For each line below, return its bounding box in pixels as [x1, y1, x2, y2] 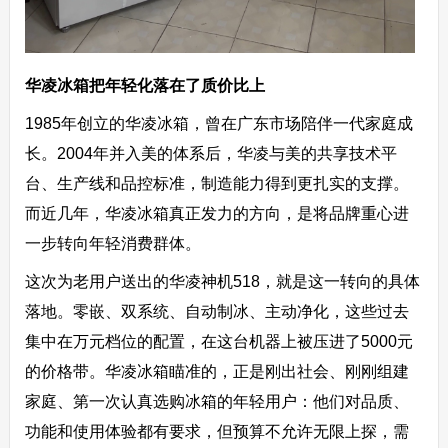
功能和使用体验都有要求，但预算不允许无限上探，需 [24, 423, 409, 441]
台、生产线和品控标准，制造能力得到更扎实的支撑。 [24, 175, 409, 193]
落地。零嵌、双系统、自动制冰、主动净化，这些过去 [24, 303, 409, 321]
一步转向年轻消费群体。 [24, 235, 201, 253]
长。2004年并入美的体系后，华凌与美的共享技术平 [24, 145, 397, 163]
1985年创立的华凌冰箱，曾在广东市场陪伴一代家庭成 [24, 115, 413, 133]
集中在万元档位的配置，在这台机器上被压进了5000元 [24, 333, 413, 351]
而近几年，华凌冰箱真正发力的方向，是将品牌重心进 [24, 205, 409, 223]
